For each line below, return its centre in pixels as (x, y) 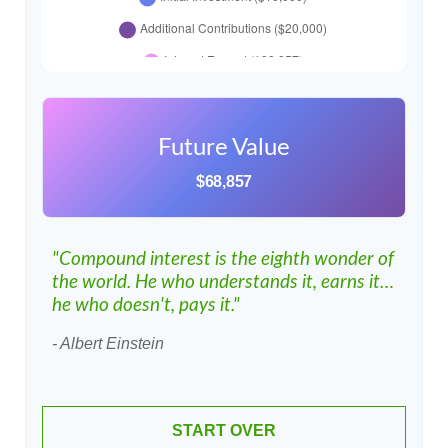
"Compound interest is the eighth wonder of (223, 259)
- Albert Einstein (108, 343)
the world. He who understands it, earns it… (223, 282)
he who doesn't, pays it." (146, 305)
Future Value (224, 148)
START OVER (224, 430)
